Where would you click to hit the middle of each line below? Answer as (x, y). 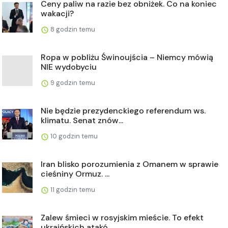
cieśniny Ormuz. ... (75, 174)
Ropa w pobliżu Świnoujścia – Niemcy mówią (127, 57)
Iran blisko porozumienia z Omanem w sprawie (130, 164)
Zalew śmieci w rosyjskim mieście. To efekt (122, 217)
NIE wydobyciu (69, 67)
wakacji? (57, 13)
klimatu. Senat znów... (82, 120)
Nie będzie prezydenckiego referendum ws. (123, 110)
